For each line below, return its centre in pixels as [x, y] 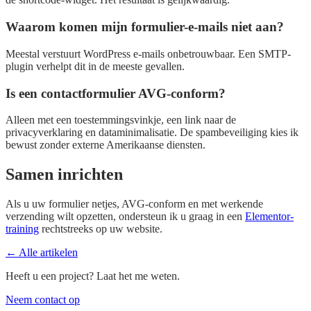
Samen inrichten [64, 175]
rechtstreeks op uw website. [101, 229]
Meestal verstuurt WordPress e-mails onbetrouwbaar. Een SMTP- [148, 53]
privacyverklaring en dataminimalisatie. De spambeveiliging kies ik [152, 133]
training [22, 229]
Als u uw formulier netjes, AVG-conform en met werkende [134, 204]
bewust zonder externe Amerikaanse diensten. [106, 145]
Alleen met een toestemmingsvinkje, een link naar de [121, 120]
